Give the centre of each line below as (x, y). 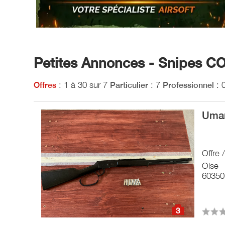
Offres (45, 85)
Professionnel (189, 85)
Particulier (129, 85)
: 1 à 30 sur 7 (82, 85)
